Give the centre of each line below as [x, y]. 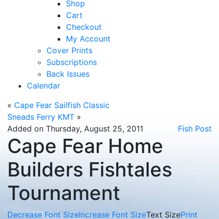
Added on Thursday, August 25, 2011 [75, 129]
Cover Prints [69, 50]
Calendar [44, 86]
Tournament [64, 193]
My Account [88, 39]
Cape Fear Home [85, 146]
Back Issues [68, 74]
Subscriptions [72, 62]
